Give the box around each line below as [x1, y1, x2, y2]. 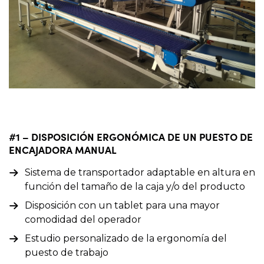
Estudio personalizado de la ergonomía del [25, 232, 227, 244]
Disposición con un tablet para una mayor [25, 199, 220, 211]
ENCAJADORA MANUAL [9, 142, 117, 157]
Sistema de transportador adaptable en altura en [25, 166, 255, 178]
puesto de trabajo [25, 246, 108, 258]
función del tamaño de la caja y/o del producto [25, 180, 245, 192]
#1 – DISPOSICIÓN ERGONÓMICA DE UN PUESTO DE [9, 129, 253, 144]
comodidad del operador [25, 213, 141, 225]
